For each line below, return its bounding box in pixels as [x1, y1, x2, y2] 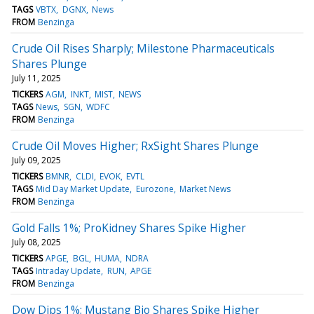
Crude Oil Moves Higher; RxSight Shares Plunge [12, 137, 259, 153]
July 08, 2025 [12, 235, 61, 248]
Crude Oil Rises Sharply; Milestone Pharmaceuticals [12, 40, 275, 56]
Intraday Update [36, 264, 102, 277]
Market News [179, 182, 231, 195]
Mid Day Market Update [36, 182, 130, 195]
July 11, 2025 [12, 71, 61, 84]
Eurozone [135, 182, 174, 195]
